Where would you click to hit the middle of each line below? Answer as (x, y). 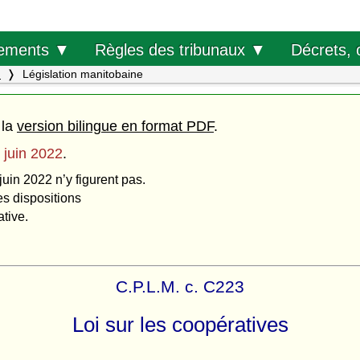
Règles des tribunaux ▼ (180, 49)
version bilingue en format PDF (115, 126)
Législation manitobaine (81, 74)
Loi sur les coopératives (180, 325)
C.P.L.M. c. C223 (180, 286)
